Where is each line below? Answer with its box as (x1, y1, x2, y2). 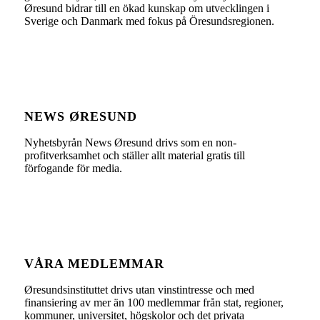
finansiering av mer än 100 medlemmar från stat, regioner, (24, 296, 284, 309)
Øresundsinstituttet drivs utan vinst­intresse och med (24, 284, 254, 296)
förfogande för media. (24, 162, 122, 175)
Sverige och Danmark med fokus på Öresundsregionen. (24, 15, 274, 28)
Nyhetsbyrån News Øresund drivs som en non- (24, 136, 236, 149)
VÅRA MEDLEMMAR (24, 256, 164, 271)
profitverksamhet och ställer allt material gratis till (24, 149, 245, 162)
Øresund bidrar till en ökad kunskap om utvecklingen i (24, 2, 269, 15)
